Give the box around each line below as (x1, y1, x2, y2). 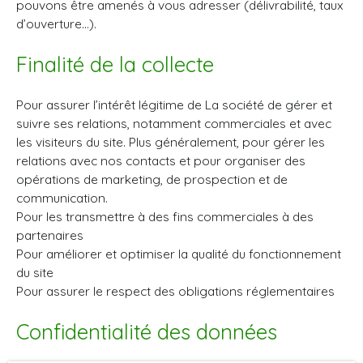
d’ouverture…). (16, 15, 96, 32)
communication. (16, 190, 108, 206)
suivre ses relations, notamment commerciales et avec (16, 115, 331, 131)
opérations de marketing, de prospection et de (16, 171, 288, 187)
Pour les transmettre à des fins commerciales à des (16, 208, 314, 224)
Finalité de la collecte (16, 51, 214, 77)
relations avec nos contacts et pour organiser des (16, 152, 305, 169)
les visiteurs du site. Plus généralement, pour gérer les (16, 134, 325, 150)
